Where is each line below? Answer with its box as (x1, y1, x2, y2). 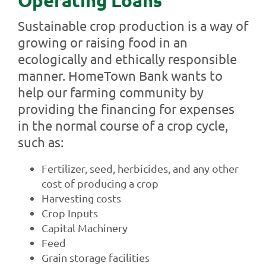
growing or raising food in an (17, 34, 188, 50)
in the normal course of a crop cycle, (17, 118, 228, 134)
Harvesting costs (41, 192, 121, 205)
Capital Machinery (41, 221, 128, 235)
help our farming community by (17, 84, 204, 100)
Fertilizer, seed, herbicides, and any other (41, 162, 239, 175)
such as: (17, 134, 64, 150)
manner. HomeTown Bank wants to (17, 68, 223, 84)
